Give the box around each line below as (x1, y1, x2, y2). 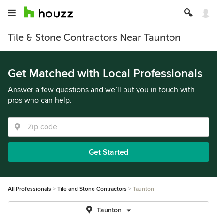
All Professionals (8, 186, 51, 193)
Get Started (89, 147, 128, 157)
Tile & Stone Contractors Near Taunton (8, 32, 181, 43)
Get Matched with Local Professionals (8, 66, 202, 80)
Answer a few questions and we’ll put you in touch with (8, 85, 195, 94)
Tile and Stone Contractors (57, 186, 127, 193)
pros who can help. (8, 95, 72, 105)
